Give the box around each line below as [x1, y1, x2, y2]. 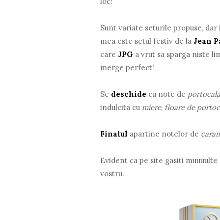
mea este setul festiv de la [100, 36, 192, 46]
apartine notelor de [128, 129, 201, 138]
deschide [111, 89, 147, 99]
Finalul [100, 129, 128, 138]
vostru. [100, 168, 125, 178]
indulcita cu [100, 102, 142, 112]
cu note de [146, 89, 188, 99]
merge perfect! [100, 62, 155, 72]
